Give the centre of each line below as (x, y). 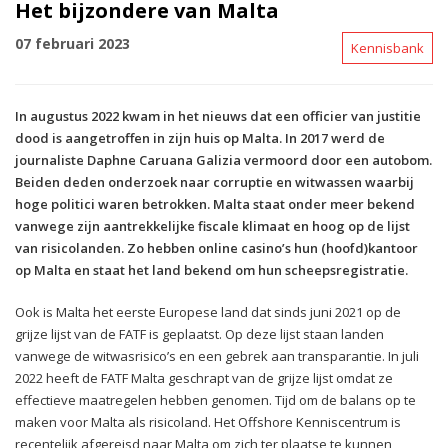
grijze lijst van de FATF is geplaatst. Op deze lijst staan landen (199, 333)
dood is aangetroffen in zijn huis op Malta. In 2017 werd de (200, 137)
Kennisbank (387, 47)
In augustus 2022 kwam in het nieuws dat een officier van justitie (218, 115)
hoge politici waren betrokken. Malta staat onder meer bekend (215, 203)
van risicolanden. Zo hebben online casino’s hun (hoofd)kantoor (216, 247)
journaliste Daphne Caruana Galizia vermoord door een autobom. (223, 159)
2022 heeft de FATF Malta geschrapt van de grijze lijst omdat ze (204, 377)
